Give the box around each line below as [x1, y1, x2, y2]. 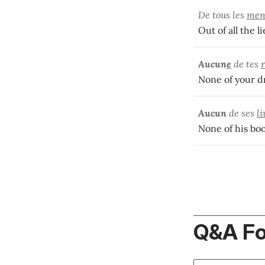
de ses [227, 106, 257, 119]
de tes [231, 57, 261, 70]
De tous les [198, 8, 247, 21]
